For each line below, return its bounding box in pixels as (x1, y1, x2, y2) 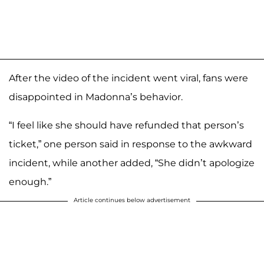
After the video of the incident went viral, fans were (9, 72, 248, 84)
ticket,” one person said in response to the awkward (9, 138, 252, 150)
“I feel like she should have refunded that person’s (9, 119, 244, 131)
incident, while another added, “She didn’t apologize (9, 157, 255, 169)
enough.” (9, 176, 51, 187)
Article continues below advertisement (74, 196, 190, 204)
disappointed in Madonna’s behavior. (9, 91, 183, 103)
